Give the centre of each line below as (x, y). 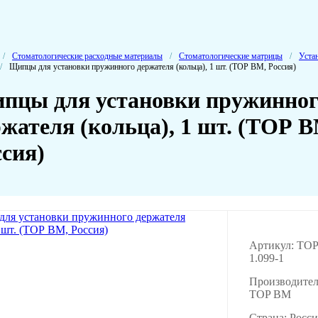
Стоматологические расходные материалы (87, 56)
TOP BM (270, 294)
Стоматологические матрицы (231, 56)
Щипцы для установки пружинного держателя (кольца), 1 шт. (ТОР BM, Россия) (153, 67)
